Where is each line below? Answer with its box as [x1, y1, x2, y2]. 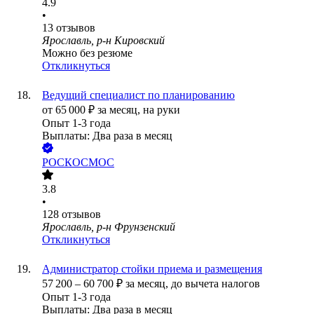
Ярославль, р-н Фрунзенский [42, 221, 175, 233]
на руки [143, 104, 180, 116]
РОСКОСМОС [42, 156, 114, 169]
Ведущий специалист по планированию [42, 89, 235, 102]
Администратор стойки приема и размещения [42, 263, 262, 275]
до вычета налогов [171, 278, 260, 290]
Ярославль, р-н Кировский [42, 34, 165, 47]
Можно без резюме [42, 47, 132, 60]
